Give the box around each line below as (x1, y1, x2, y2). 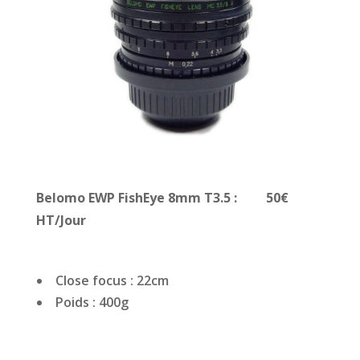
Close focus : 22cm (55, 271, 169, 289)
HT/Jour (35, 211, 86, 229)
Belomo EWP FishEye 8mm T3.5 (35, 188, 231, 207)
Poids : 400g (55, 292, 129, 311)
